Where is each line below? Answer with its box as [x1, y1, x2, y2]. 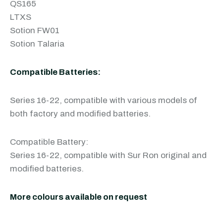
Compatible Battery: [10, 137, 88, 147]
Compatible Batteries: [10, 67, 101, 77]
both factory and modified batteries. [10, 109, 151, 118]
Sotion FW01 [10, 26, 59, 35]
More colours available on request [10, 192, 147, 202]
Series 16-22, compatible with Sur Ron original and [10, 151, 207, 160]
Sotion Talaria [10, 39, 64, 49]
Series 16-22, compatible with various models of [10, 96, 197, 105]
